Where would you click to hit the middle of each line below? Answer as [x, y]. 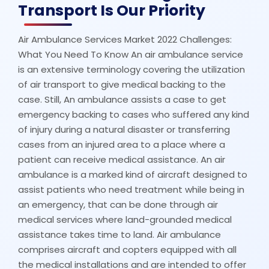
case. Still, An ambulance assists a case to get [122, 99]
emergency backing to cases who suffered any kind [134, 114]
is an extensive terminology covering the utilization [131, 69]
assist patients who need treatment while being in [131, 189]
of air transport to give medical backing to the [122, 84]
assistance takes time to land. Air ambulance [119, 234]
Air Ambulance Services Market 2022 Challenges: [125, 39]
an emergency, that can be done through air [118, 204]
